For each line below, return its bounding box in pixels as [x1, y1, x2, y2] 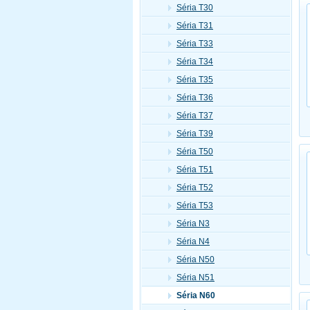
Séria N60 [176, 291, 215, 300]
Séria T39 [176, 129, 213, 138]
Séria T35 [176, 75, 213, 84]
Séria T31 [176, 21, 213, 30]
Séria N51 [176, 273, 215, 282]
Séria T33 [176, 39, 213, 48]
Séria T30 [176, 3, 213, 12]
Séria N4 [176, 237, 210, 246]
